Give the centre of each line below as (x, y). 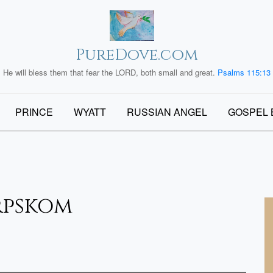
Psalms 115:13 (244, 72)
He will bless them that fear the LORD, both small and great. (110, 72)
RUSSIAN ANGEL (167, 112)
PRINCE (34, 112)
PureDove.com (136, 55)
